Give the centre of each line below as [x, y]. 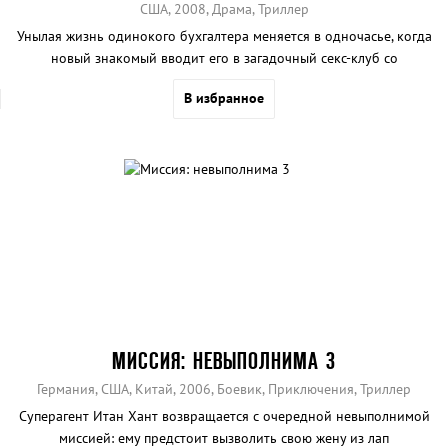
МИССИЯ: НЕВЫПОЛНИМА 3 [224, 361]
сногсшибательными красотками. [224, 80]
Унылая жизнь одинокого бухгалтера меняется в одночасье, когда [224, 36]
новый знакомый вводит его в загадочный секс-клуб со [224, 58]
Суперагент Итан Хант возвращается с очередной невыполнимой [224, 416]
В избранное [224, 98]
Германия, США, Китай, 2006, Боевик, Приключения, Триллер [224, 389]
